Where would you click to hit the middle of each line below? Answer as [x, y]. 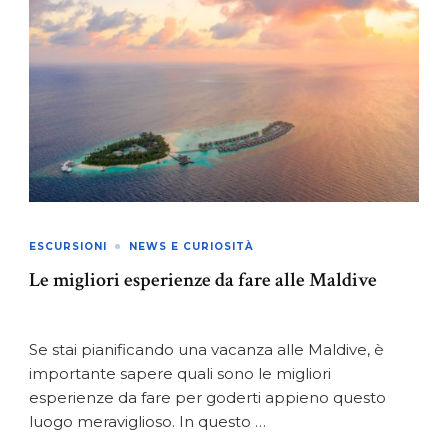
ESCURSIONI [68, 246]
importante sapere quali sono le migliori [180, 373]
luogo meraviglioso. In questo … [147, 421]
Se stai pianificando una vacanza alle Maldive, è [206, 349]
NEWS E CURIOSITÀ [191, 246]
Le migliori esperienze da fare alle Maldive [203, 279]
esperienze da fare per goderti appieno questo [207, 397]
